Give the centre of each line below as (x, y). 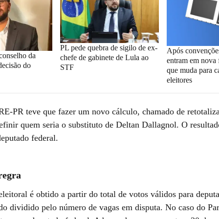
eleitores (180, 80)
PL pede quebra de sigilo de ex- (109, 47)
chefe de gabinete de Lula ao (104, 57)
